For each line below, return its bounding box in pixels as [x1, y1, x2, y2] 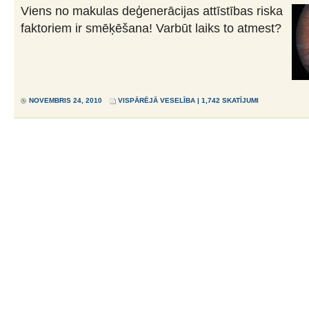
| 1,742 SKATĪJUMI [195, 97, 259, 104]
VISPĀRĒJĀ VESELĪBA [118, 97, 195, 104]
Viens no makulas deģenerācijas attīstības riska [21, 3, 283, 18]
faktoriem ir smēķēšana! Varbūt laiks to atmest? [21, 21, 281, 35]
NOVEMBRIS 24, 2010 [29, 97, 102, 104]
